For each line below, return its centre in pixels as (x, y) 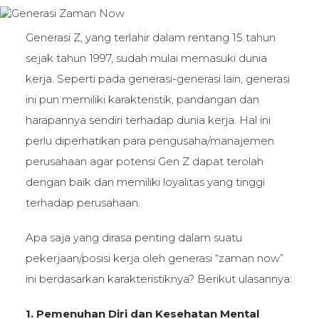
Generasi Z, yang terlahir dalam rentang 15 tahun (150, 37)
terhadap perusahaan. (83, 202)
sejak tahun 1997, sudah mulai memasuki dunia (146, 58)
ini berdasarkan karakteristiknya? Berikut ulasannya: (158, 278)
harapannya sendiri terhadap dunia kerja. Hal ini (148, 120)
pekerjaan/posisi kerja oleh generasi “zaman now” (154, 258)
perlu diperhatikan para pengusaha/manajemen (150, 140)
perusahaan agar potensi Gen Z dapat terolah (144, 161)
